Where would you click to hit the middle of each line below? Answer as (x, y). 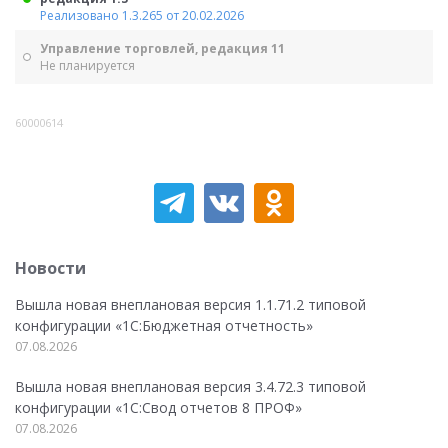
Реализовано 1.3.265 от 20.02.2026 (142, 15)
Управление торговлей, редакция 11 (162, 48)
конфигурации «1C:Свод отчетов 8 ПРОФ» (158, 407)
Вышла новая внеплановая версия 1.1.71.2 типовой (190, 304)
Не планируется (87, 65)
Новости (50, 268)
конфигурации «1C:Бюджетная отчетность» (164, 325)
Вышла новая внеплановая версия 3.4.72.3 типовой (190, 386)
